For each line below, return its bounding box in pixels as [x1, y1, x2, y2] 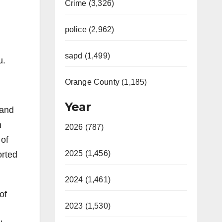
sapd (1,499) [64, 52, 110, 60]
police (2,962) [64, 25, 114, 34]
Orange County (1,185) [64, 78, 147, 86]
